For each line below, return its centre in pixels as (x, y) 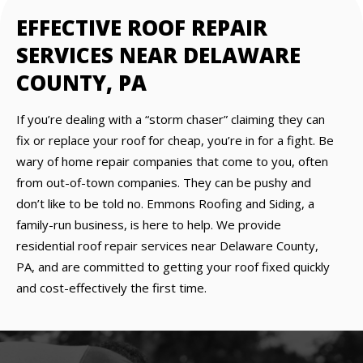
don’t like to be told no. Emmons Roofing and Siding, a (165, 203)
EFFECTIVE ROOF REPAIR (142, 28)
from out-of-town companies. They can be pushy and (164, 182)
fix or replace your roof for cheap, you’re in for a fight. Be (175, 140)
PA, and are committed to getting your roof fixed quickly (173, 267)
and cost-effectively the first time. (111, 288)
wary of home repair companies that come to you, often (172, 161)
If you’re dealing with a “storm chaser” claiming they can (171, 119)
